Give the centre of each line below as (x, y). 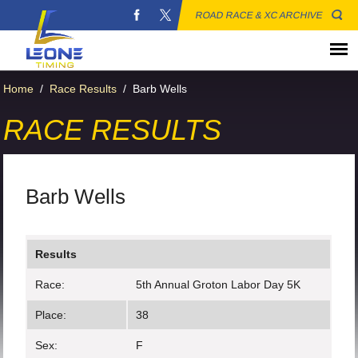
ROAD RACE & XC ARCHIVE (259, 15)
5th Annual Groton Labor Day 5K (219, 284)
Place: (51, 315)
